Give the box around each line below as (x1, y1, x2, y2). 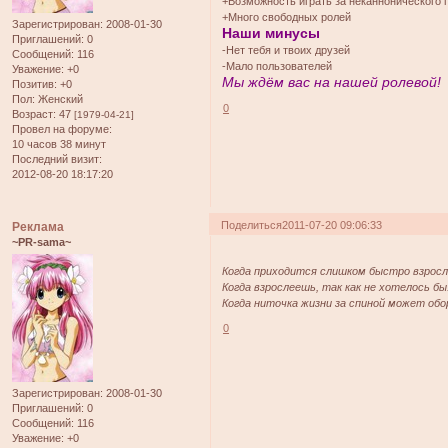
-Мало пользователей (222, 59, 333, 72)
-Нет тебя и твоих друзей (222, 43, 351, 56)
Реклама (12, 219, 64, 234)
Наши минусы (222, 24, 321, 41)
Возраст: (12, 107, 56, 120)
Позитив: (12, 77, 57, 90)
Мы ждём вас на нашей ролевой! (222, 73, 442, 90)
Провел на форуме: (12, 122, 112, 135)
